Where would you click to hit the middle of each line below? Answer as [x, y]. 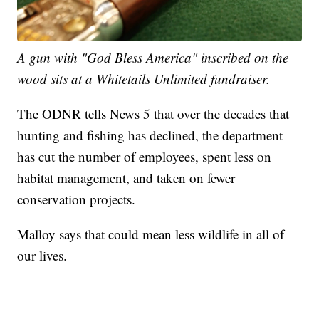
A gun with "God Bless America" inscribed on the [153, 58]
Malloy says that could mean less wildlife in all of [151, 234]
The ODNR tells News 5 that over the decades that [153, 114]
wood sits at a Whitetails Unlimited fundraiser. [144, 79]
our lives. [42, 256]
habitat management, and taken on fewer [126, 178]
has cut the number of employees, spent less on [145, 157]
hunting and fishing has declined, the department [150, 135]
